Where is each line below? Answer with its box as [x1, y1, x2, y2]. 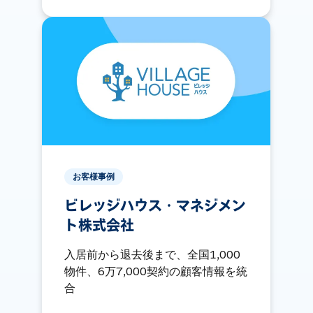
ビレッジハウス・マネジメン [64, 196, 246, 215]
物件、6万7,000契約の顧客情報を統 [64, 263, 248, 279]
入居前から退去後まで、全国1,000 [64, 247, 241, 262]
